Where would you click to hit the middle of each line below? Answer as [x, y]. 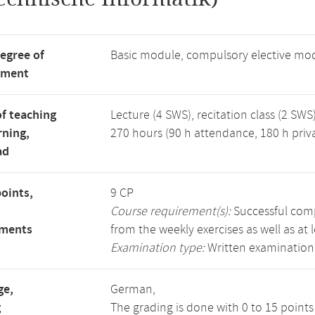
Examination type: [157, 248]
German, [133, 290]
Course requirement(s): [171, 212]
